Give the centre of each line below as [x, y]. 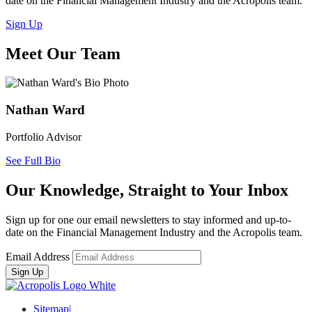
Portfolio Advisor [44, 136]
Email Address [38, 256]
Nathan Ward [45, 110]
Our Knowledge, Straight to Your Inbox [147, 190]
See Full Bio [33, 160]
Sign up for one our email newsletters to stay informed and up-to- [148, 219]
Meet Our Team [63, 53]
